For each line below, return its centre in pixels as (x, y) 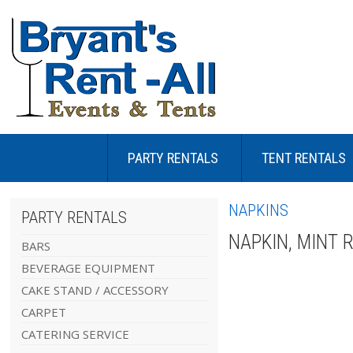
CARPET (43, 312)
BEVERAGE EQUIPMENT (88, 268)
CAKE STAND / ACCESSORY (95, 290)
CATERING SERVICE (75, 334)
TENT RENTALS (303, 158)
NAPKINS (258, 210)
